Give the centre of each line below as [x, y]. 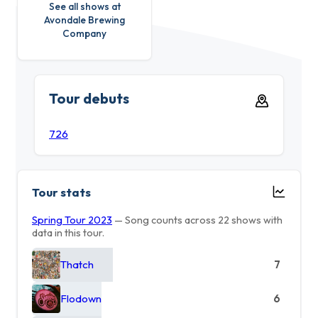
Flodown [81, 299]
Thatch [77, 265]
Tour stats [61, 192]
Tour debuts [89, 98]
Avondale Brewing [84, 20]
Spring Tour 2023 [72, 220]
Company [84, 33]
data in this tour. [68, 232]
